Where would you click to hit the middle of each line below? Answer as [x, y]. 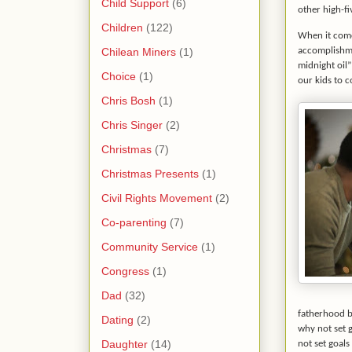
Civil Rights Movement [157, 198]
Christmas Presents [150, 173]
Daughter [125, 344]
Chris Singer [132, 125]
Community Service [150, 246]
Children [122, 27]
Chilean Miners [139, 51]
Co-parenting [134, 222]
